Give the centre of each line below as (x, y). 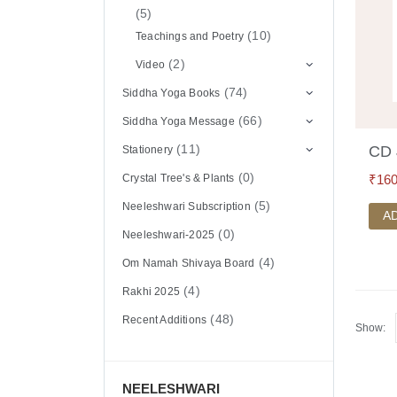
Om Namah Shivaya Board (189, 263)
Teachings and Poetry (189, 36)
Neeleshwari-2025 (169, 234)
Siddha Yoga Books (171, 93)
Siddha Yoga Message (179, 121)
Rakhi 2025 (151, 291)
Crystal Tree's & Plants (179, 178)
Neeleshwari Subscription (187, 206)
